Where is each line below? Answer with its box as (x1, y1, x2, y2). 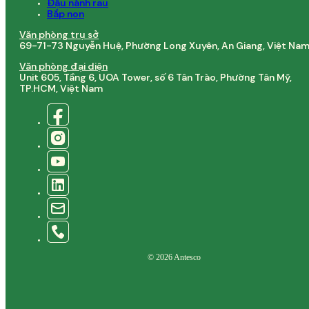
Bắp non (47, 7, 84, 20)
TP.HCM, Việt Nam (19, 81, 103, 94)
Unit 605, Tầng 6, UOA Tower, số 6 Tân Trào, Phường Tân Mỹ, (19, 70, 292, 83)
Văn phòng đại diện (19, 59, 108, 72)
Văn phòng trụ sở (19, 28, 99, 41)
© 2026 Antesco (147, 252, 201, 262)
